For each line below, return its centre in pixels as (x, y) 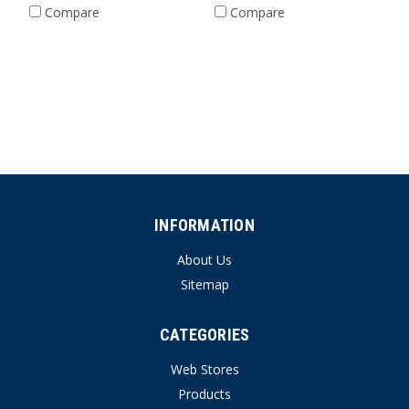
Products (204, 393)
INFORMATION (204, 225)
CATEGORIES (204, 334)
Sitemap (204, 284)
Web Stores (204, 369)
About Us (204, 259)
